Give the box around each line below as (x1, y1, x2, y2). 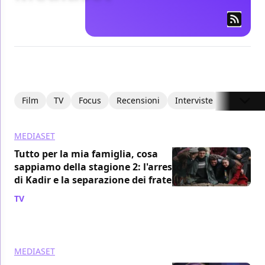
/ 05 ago (27, 192, 59, 204)
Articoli (228, 94, 256, 106)
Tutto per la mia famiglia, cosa (14, 147, 158, 160)
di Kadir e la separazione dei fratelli (14, 173, 180, 186)
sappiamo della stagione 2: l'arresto (14, 160, 182, 173)
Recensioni (117, 94, 160, 106)
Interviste (175, 94, 213, 106)
